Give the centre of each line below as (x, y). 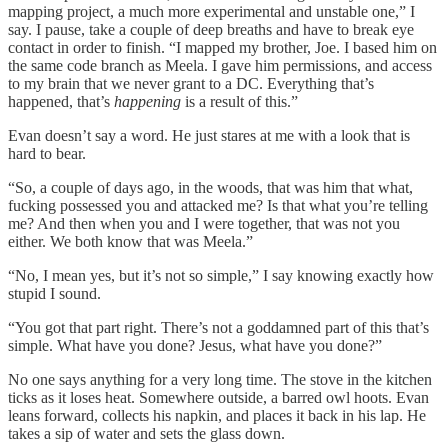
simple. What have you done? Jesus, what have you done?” (195, 346)
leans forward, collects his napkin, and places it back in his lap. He (217, 416)
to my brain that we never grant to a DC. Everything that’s (191, 84)
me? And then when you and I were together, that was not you (204, 224)
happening (147, 102)
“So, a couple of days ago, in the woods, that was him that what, (210, 188)
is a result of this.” (239, 102)
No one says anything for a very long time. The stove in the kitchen (220, 380)
